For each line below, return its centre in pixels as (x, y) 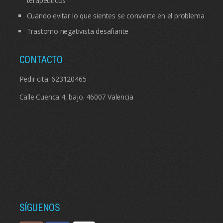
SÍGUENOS (40, 208)
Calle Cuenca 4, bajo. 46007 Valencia (76, 97)
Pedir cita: (35, 79)
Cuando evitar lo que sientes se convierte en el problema (115, 16)
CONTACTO (41, 60)
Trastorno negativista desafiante (78, 31)
